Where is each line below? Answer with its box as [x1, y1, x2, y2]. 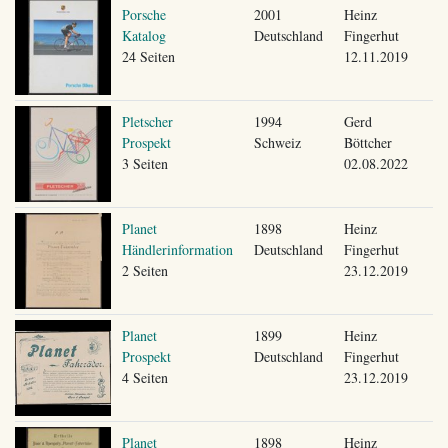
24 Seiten [121, 46, 175, 66]
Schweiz [253, 132, 301, 152]
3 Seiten [121, 153, 168, 173]
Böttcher [343, 132, 392, 152]
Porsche [121, 4, 166, 24]
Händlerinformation [121, 239, 233, 259]
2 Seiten [121, 260, 168, 280]
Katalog [121, 25, 166, 45]
